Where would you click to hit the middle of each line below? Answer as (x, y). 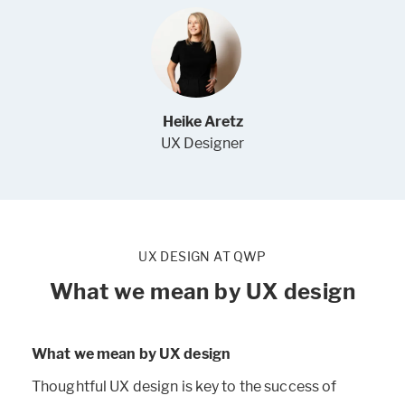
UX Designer (202, 144)
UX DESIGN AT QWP (202, 257)
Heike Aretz (202, 122)
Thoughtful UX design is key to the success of (184, 386)
